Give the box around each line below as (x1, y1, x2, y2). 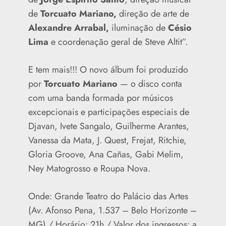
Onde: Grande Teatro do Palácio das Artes (28, 190, 188, 203)
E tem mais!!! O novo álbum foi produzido (28, 63, 188, 77)
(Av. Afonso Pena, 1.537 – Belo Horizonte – (28, 204, 197, 217)
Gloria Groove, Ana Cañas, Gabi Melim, (28, 148, 184, 161)
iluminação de (108, 21, 165, 35)
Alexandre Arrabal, (28, 21, 109, 35)
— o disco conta (120, 77, 182, 91)
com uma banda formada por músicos (28, 91, 173, 105)
